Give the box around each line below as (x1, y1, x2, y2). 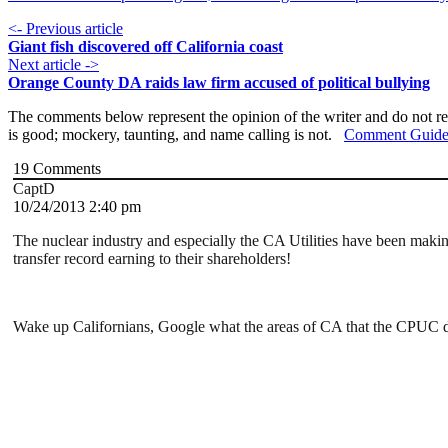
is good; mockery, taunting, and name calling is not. (8, 126, 344, 144)
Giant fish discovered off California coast (8, 38, 283, 56)
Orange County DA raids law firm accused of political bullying (8, 74, 430, 92)
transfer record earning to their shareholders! (13, 250, 291, 268)
